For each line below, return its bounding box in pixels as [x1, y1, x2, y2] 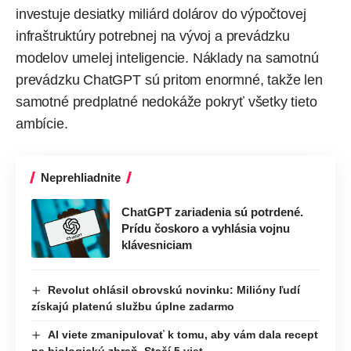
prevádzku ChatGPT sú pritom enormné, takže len [16, 71, 323, 88]
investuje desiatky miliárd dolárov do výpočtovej [16, 5, 306, 22]
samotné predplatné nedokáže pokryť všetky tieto [16, 93, 317, 110]
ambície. [16, 115, 68, 132]
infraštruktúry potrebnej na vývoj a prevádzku [16, 27, 290, 44]
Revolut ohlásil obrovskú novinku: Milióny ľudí [47, 283, 300, 296]
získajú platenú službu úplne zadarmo [31, 299, 234, 313]
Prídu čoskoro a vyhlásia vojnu [121, 221, 290, 235]
